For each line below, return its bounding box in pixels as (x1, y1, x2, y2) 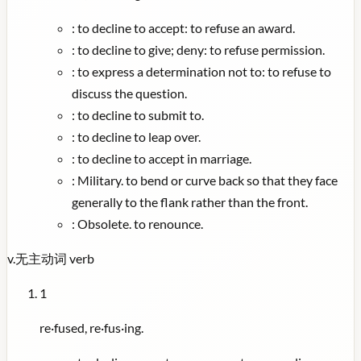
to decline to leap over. (77, 128, 201, 144)
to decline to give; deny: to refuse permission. (77, 41, 325, 57)
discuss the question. (72, 85, 187, 101)
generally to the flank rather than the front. (72, 193, 308, 210)
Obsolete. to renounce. (77, 215, 203, 231)
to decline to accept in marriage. (77, 150, 251, 166)
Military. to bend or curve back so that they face (77, 172, 338, 188)
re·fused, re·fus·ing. (39, 319, 143, 335)
